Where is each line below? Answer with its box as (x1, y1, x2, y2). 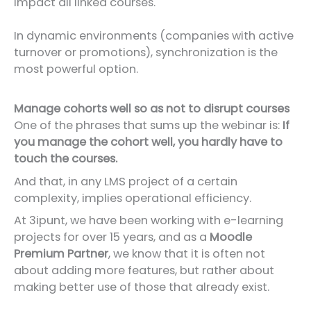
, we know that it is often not (108, 245, 265, 262)
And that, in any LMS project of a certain (14, 173, 237, 190)
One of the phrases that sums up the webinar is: (14, 117, 283, 134)
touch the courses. (14, 151, 117, 167)
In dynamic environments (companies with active (14, 28, 294, 44)
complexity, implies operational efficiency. (14, 190, 251, 206)
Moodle (210, 228, 252, 245)
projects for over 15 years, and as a (14, 228, 210, 245)
